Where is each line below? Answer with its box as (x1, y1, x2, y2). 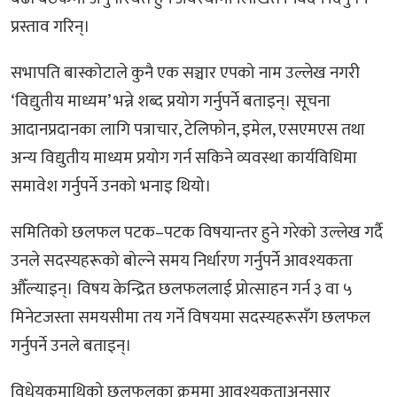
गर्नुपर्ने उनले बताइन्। (11, 331, 132, 360)
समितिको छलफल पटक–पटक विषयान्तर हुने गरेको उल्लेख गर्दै (11, 218, 383, 246)
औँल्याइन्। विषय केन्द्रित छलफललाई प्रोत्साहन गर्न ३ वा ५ (11, 275, 353, 303)
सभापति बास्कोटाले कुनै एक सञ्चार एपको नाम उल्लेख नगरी (11, 58, 360, 87)
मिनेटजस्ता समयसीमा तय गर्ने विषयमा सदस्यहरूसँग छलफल (11, 303, 370, 331)
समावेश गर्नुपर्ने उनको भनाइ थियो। (11, 172, 212, 200)
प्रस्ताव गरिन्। (11, 12, 90, 41)
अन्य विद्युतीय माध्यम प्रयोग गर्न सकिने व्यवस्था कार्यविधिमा (11, 144, 357, 172)
